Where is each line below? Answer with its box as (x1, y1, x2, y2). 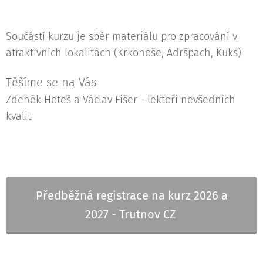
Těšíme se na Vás (6, 75, 96, 89)
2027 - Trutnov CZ (85, 207, 178, 221)
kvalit (6, 110, 31, 123)
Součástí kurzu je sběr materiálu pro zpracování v (6, 30, 237, 43)
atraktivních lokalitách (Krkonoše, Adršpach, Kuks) (6, 46, 241, 59)
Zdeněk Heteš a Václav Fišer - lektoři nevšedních (6, 93, 235, 106)
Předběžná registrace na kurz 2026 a (35, 188, 228, 203)
